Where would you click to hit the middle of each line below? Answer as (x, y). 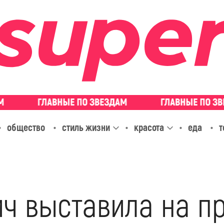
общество (26, 127)
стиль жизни (86, 127)
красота (149, 127)
